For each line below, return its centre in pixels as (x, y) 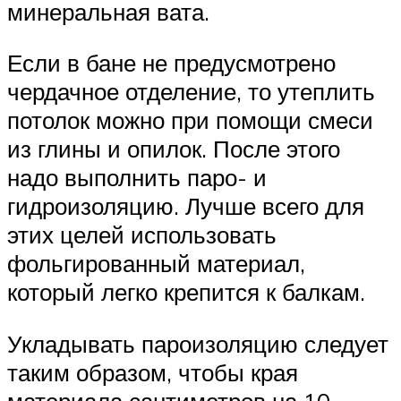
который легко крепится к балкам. (186, 292)
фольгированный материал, (156, 264)
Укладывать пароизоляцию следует (198, 344)
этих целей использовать (142, 235)
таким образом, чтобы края (153, 373)
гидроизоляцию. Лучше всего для (186, 206)
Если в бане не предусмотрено (171, 63)
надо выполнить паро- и (137, 178)
